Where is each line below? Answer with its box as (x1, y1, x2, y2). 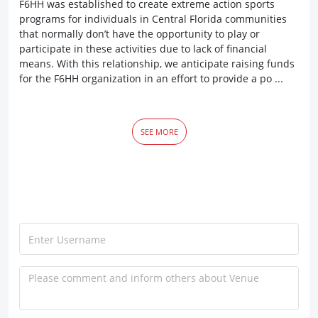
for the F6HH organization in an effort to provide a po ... (19, 72, 283, 85)
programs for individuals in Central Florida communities (19, 12, 287, 26)
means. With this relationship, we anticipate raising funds (19, 57, 295, 70)
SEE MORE (140, 126, 178, 137)
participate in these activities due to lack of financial (19, 42, 267, 55)
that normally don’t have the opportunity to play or (19, 27, 260, 40)
